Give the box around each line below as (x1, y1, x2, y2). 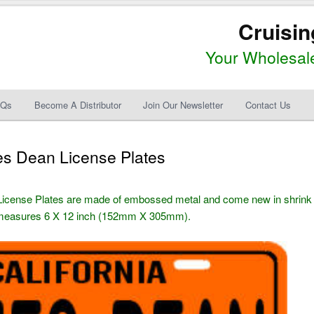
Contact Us (245, 97, 291, 111)
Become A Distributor (34, 97, 121, 111)
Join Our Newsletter (143, 97, 224, 111)
